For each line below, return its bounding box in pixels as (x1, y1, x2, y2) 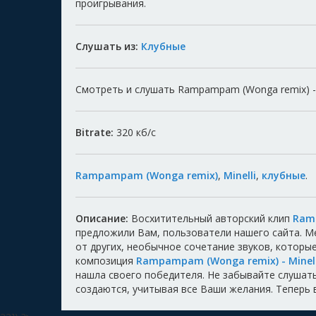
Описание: (75, 212, 128, 226)
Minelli (224, 169, 256, 183)
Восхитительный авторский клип (128, 212, 293, 226)
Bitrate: (75, 126, 116, 140)
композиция (75, 254, 136, 268)
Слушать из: (75, 39, 141, 54)
